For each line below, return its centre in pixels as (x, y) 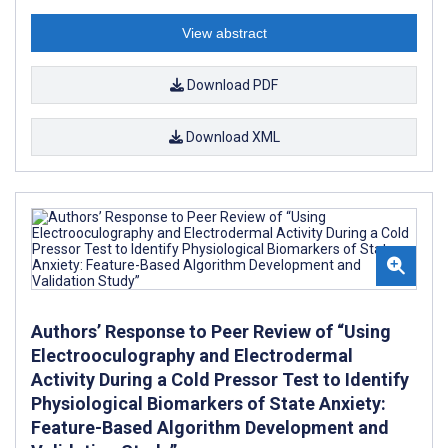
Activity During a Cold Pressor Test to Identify (220, 380)
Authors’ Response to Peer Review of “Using (211, 332)
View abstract (224, 33)
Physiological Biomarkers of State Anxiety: (208, 404)
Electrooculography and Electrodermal (192, 356)
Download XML (231, 137)
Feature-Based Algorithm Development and (210, 428)
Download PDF (231, 85)
